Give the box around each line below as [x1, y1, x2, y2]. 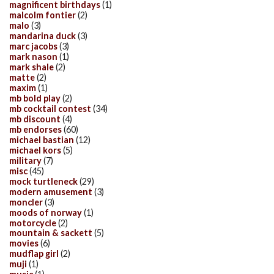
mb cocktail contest [9, 103, 91, 114]
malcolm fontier [9, 10, 76, 21]
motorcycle [9, 217, 56, 228]
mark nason [9, 51, 57, 62]
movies [9, 238, 39, 249]
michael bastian [9, 134, 74, 145]
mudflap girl [9, 248, 59, 259]
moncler [9, 196, 43, 207]
